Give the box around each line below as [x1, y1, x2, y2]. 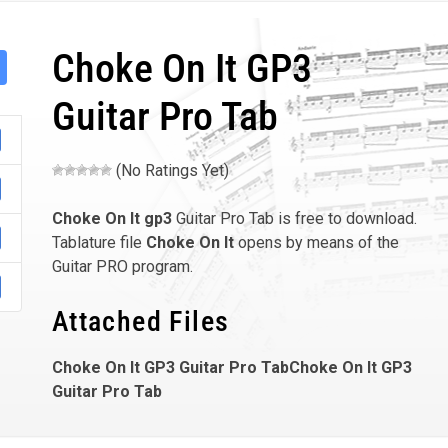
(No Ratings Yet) [111, 161, 229, 180]
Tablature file [51, 233, 146, 252]
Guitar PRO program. [51, 257, 193, 276]
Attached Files [51, 305, 230, 338]
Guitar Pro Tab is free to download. [171, 209, 417, 228]
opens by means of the [233, 233, 399, 252]
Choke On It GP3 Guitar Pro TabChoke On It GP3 [51, 358, 412, 377]
